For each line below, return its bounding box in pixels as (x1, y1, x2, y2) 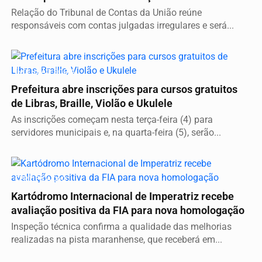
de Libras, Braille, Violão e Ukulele (11, 98, 173, 110)
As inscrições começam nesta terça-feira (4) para (11, 114, 213, 126)
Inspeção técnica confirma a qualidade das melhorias (11, 221, 232, 233)
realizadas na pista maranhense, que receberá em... (11, 234, 222, 246)
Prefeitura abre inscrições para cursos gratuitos (11, 84, 237, 96)
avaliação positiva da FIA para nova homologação (11, 205, 244, 217)
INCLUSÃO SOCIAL (15, 67, 80, 77)
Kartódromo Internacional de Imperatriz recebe (11, 191, 234, 203)
